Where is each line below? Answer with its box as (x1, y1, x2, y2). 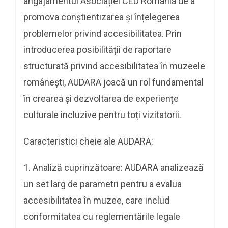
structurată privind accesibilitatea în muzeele (23, 60, 205, 71)
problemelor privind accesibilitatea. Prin (23, 27, 182, 39)
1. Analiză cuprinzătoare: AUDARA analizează (23, 162, 204, 173)
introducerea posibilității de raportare (23, 44, 172, 55)
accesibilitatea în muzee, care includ (23, 194, 169, 206)
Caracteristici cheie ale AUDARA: (23, 135, 153, 147)
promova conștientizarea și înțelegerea (23, 11, 180, 22)
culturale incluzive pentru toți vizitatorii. (23, 109, 183, 120)
